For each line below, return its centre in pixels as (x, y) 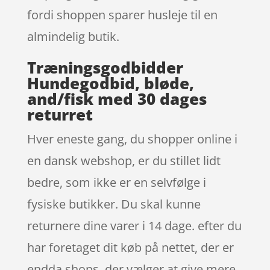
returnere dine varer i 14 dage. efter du (134, 225)
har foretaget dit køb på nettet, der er (130, 247)
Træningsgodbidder (105, 67)
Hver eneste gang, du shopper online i (132, 139)
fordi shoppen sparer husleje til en (122, 14)
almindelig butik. (73, 36)
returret (60, 114)
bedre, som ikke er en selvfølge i (116, 182)
